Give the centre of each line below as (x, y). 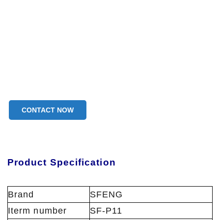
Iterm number (37, 211)
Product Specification (65, 163)
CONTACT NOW (48, 110)
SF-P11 (106, 211)
